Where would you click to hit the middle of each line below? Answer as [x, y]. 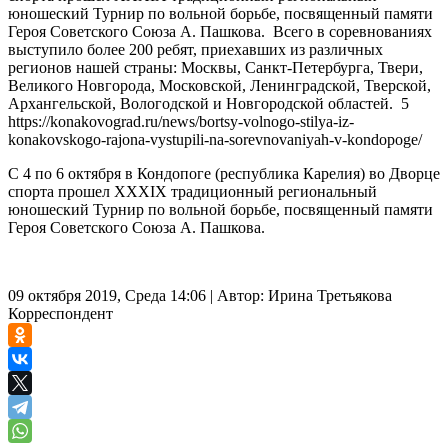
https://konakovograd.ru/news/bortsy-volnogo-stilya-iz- [181, 121]
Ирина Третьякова [330, 295]
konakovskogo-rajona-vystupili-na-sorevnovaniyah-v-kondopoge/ [215, 139]
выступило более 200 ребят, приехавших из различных [195, 49]
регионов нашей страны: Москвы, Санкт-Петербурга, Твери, [215, 67]
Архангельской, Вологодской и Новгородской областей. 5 [208, 103]
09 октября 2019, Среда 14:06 [107, 295]
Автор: [240, 295]
